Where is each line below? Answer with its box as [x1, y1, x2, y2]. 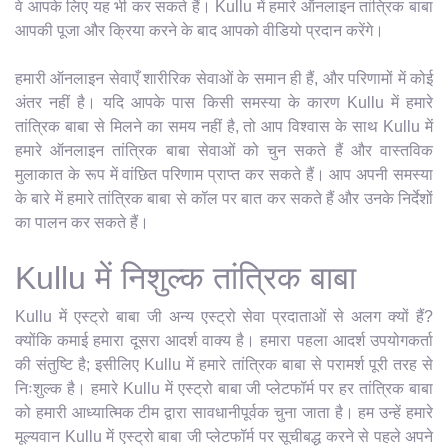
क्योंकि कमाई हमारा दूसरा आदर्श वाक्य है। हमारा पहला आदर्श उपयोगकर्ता [15, 331, 433, 349]
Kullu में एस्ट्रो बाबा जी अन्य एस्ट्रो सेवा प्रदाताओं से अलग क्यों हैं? [15, 307, 433, 325]
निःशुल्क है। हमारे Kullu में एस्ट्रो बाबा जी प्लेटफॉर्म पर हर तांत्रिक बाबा [15, 379, 433, 397]
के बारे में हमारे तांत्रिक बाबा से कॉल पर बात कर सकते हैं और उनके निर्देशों [15, 189, 433, 207]
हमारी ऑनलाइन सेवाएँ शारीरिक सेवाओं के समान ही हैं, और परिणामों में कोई [15, 69, 433, 87]
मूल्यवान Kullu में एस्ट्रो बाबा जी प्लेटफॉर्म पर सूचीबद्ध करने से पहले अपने [15, 427, 433, 445]
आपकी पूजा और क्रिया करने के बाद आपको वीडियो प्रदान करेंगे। [15, 21, 384, 39]
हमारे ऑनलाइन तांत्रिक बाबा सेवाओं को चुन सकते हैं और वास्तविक [15, 141, 433, 159]
